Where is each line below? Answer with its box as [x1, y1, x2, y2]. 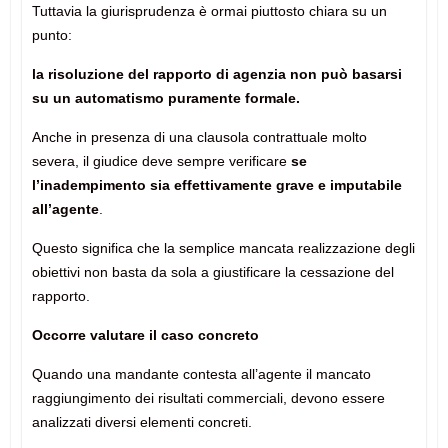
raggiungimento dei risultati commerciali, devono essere [31, 390, 385, 407]
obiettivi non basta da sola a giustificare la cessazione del [31, 264, 394, 281]
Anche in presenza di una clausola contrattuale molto [31, 129, 367, 146]
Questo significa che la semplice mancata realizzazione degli [31, 240, 415, 257]
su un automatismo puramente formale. [31, 90, 300, 107]
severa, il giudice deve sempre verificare [31, 153, 291, 170]
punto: [31, 27, 72, 44]
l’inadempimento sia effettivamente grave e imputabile [31, 177, 402, 194]
